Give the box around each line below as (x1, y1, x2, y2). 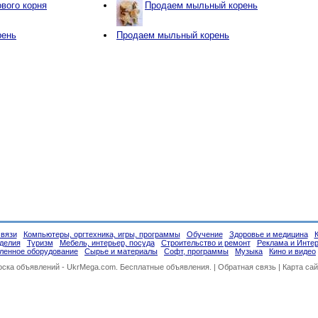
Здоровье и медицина (229, 230, 308, 238)
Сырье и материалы (84, 247, 158, 256)
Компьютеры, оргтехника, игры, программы (23, 230, 180, 238)
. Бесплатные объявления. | (115, 263, 218, 271)
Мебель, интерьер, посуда (59, 238, 155, 247)
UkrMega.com (66, 263, 116, 271)
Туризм (26, 238, 53, 247)
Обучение (186, 230, 223, 238)
